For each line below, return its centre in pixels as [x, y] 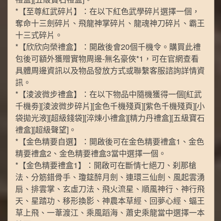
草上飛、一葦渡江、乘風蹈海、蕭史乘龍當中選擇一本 [110, 213]
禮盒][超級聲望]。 [46, 130]
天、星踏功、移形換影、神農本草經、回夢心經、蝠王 [110, 201]
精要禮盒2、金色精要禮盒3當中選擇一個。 [91, 153]
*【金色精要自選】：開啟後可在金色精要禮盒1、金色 [110, 142]
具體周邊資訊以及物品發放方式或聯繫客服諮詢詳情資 [110, 71]
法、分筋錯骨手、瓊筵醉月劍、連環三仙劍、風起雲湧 [110, 177]
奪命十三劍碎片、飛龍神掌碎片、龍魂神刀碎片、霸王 [110, 23]
